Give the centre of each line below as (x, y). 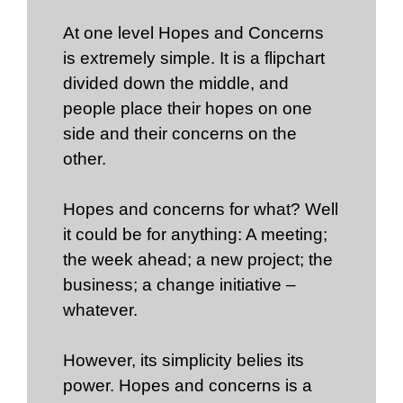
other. (85, 159)
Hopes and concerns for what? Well (201, 210)
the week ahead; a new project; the (198, 260)
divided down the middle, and (176, 84)
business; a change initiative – (179, 285)
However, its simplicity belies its (184, 361)
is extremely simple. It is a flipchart (194, 58)
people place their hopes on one (188, 109)
